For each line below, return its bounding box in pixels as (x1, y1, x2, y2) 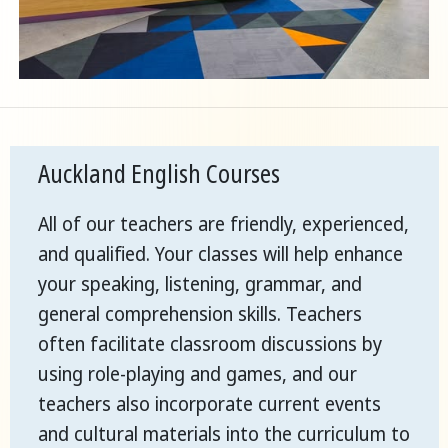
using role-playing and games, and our (38, 360, 357, 387)
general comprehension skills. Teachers (38, 300, 362, 327)
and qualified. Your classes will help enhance (38, 240, 403, 267)
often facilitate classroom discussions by (38, 330, 382, 357)
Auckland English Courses (38, 155, 280, 190)
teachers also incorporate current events (38, 390, 381, 417)
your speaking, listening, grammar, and (38, 270, 362, 297)
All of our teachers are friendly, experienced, (38, 210, 409, 237)
